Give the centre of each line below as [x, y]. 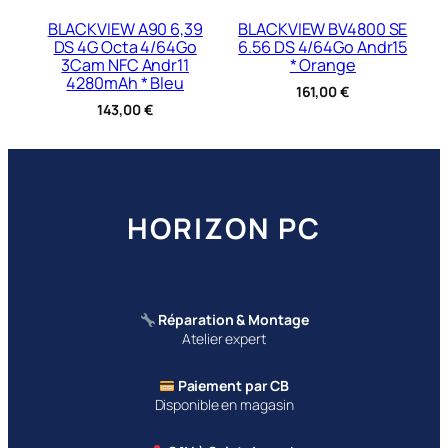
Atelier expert [224, 339]
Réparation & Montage [233, 320]
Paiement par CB [233, 386]
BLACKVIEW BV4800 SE [323, 29]
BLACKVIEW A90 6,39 [125, 29]
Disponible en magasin [224, 405]
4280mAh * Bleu [125, 83]
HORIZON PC [224, 228]
